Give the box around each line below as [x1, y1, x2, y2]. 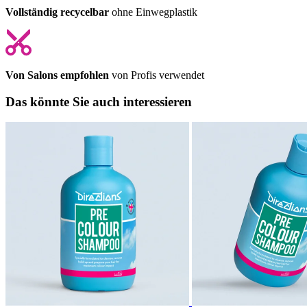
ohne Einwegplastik [109, 5, 197, 18]
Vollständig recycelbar [5, 5, 109, 18]
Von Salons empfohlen [5, 69, 109, 81]
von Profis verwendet [109, 69, 204, 81]
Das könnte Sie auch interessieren [5, 94, 192, 109]
